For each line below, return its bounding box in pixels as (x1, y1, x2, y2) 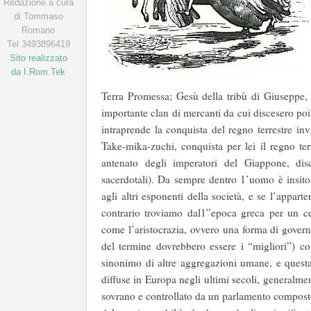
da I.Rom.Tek (11, 67, 65, 77)
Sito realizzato (9, 53, 67, 63)
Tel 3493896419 (6, 39, 70, 49)
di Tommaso (13, 11, 63, 22)
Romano (22, 25, 55, 35)
